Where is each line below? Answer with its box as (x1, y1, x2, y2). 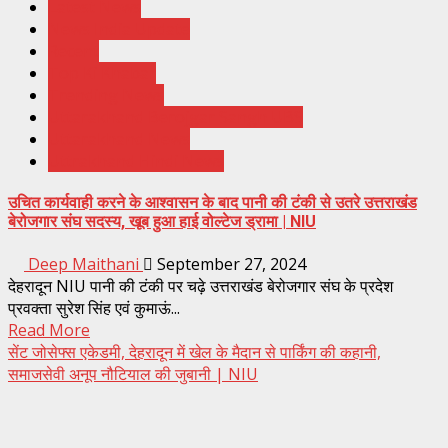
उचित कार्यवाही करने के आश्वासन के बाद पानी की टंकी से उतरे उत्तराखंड (8, 193, 417, 213)
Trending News (48, 84, 164, 107)
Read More (8, 318, 90, 341)
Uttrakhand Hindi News (48, 150, 224, 173)
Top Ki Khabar (48, 62, 156, 85)
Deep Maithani (24, 252, 143, 275)
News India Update (48, 18, 190, 41)
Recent (48, 40, 99, 63)
